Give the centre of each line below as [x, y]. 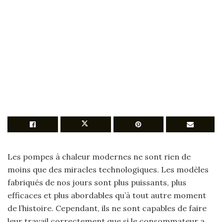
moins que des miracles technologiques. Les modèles [108, 169]
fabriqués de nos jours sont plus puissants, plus [97, 182]
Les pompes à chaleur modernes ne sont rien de [99, 157]
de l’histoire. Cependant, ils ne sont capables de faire [107, 208]
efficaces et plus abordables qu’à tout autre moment [107, 195]
